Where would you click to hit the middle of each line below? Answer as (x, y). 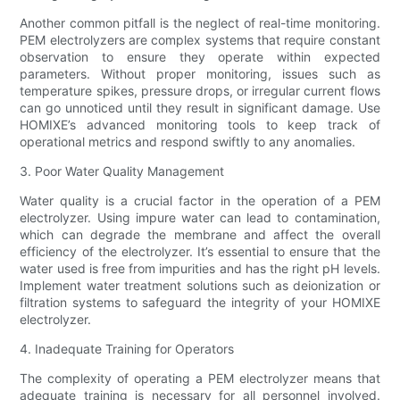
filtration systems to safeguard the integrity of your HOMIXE (200, 302)
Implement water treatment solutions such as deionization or (200, 285)
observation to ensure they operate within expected (200, 56)
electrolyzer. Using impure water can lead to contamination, (200, 217)
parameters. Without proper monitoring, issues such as (200, 73)
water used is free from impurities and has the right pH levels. (200, 268)
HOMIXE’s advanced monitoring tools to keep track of (200, 124)
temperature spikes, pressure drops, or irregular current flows (200, 90)
